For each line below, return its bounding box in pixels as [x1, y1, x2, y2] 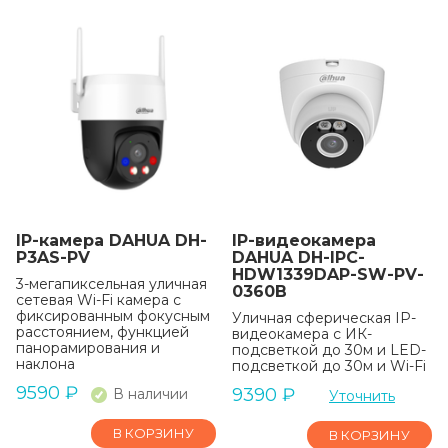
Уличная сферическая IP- [232, 309, 416, 327]
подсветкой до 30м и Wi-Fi [232, 357, 426, 375]
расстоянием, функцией [16, 323, 189, 341]
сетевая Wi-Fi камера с [16, 291, 181, 309]
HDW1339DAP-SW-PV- [232, 265, 424, 284]
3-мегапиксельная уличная [16, 275, 207, 293]
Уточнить [329, 387, 395, 405]
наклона [16, 355, 75, 373]
